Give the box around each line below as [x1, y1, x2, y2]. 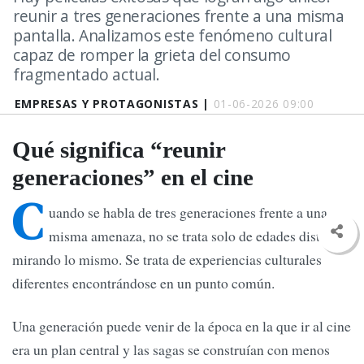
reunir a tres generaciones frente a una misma [13, 5, 344, 27]
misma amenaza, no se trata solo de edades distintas [49, 226, 348, 246]
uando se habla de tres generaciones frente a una [49, 202, 327, 223]
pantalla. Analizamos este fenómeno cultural [13, 24, 332, 46]
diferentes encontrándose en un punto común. [12, 273, 279, 293]
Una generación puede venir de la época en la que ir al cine [12, 316, 351, 336]
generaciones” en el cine [12, 164, 253, 190]
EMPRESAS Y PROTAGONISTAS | [14, 96, 214, 111]
